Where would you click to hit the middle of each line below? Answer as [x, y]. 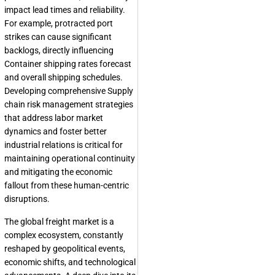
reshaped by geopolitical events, [65, 249]
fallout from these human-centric [67, 186]
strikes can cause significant [58, 37]
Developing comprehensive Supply [69, 91]
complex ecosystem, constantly [64, 235]
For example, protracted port [59, 24]
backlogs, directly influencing [59, 51]
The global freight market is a [59, 222]
